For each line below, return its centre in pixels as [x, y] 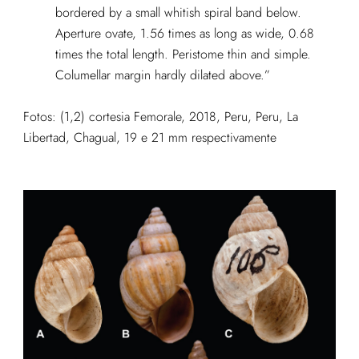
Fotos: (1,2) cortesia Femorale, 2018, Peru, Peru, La [160, 117]
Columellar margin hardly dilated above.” [162, 75]
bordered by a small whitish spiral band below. [178, 13]
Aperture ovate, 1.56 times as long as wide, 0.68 [184, 34]
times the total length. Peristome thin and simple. [183, 54]
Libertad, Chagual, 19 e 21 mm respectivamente [149, 138]
